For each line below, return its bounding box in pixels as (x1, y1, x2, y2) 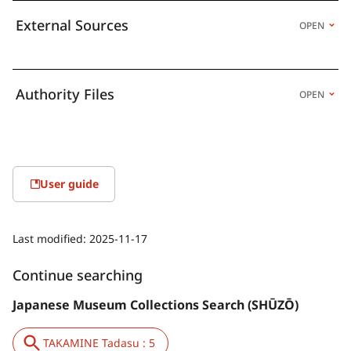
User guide (40, 175, 99, 191)
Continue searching (13, 265, 143, 284)
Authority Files (16, 84, 114, 103)
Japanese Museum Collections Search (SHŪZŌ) (13, 295, 299, 313)
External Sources (16, 15, 128, 34)
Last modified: (13, 230, 89, 246)
